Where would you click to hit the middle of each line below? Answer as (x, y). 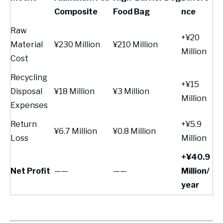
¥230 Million (77, 45)
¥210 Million (135, 45)
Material (27, 45)
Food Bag (131, 12)
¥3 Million (131, 91)
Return (24, 124)
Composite (76, 12)
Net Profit (30, 171)
